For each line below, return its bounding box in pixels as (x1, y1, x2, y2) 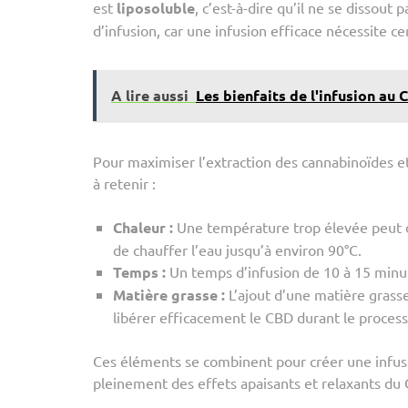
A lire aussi (111, 86, 189, 106)
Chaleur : (113, 218, 173, 238)
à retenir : (93, 174, 156, 193)
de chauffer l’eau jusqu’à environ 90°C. (113, 240, 362, 260)
